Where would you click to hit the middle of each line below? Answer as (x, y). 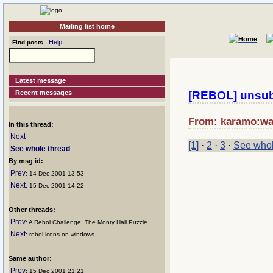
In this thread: (31, 124)
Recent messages (44, 93)
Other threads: (32, 210)
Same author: (30, 258)
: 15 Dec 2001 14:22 (55, 186)
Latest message (41, 80)
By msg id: (26, 161)
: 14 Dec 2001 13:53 (55, 173)
